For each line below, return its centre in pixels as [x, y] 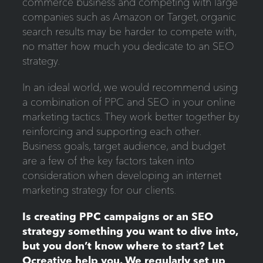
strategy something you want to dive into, [130, 231]
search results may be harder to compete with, [129, 32]
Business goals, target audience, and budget [124, 146]
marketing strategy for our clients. [99, 190]
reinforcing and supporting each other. [111, 131]
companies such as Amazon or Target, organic [129, 17]
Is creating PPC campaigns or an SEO [117, 217]
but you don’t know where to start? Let [123, 246]
